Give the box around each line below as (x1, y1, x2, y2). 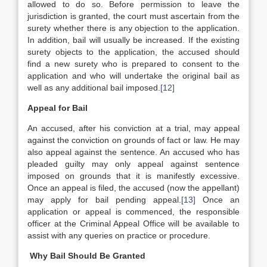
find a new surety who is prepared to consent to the (27, 59, 240, 69)
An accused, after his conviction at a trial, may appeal (27, 123, 240, 133)
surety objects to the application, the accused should (27, 47, 240, 57)
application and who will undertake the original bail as (27, 71, 240, 80)
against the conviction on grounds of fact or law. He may (27, 135, 240, 145)
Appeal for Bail (27, 103, 88, 113)
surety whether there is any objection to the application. (27, 23, 240, 33)
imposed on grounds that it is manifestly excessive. (27, 171, 240, 181)
